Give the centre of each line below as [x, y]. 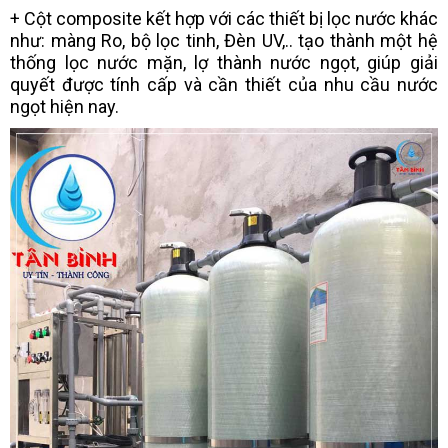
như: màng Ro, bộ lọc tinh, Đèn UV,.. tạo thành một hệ [224, 41]
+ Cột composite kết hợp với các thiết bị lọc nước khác [224, 19]
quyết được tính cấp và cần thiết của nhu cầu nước [224, 85]
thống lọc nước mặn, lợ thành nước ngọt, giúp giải [224, 63]
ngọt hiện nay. [64, 107]
